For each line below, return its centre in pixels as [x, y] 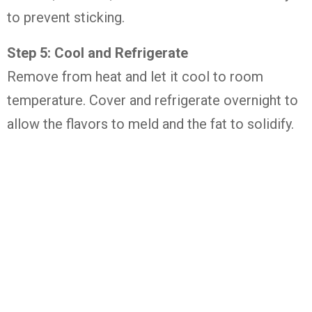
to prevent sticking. [66, 17]
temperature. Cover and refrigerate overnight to [153, 100]
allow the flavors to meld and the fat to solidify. [150, 124]
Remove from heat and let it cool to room [135, 77]
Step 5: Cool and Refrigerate [97, 53]
